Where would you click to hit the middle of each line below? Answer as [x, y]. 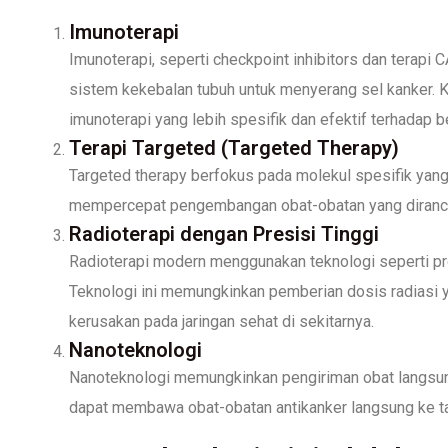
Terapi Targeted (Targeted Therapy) [234, 147]
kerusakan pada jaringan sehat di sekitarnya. [221, 321]
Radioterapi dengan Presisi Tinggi [224, 233]
